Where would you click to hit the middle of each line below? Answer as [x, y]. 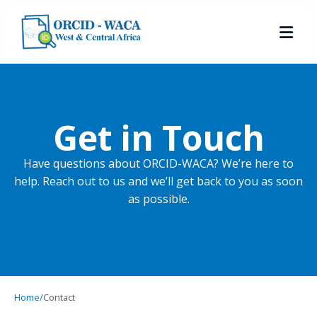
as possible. [158, 198]
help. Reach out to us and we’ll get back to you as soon [158, 181]
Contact [59, 297]
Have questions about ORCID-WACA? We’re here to [158, 163]
